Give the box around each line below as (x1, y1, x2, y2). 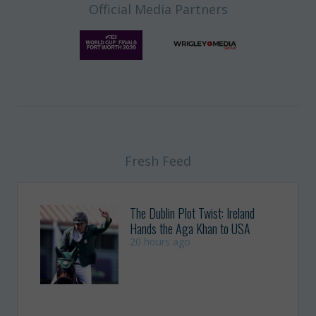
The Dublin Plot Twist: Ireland (130, 204, 255, 223)
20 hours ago (130, 235, 191, 249)
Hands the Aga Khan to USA (130, 219, 251, 238)
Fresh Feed (125, 152, 191, 170)
